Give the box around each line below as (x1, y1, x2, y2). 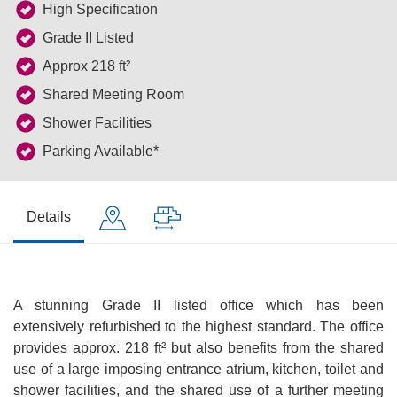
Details (27, 209, 71, 224)
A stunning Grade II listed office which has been (13, 298, 384, 313)
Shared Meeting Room (43, 87, 184, 102)
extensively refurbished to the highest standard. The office (13, 319, 384, 334)
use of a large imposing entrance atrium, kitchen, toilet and (13, 362, 384, 377)
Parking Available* (43, 144, 159, 159)
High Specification (43, 2, 158, 17)
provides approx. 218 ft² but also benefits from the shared (13, 340, 384, 355)
